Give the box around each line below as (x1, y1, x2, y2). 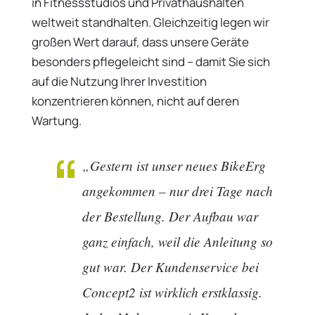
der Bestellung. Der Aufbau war (82, 207, 258, 226)
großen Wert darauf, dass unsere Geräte (31, 34, 249, 51)
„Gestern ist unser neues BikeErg (82, 156, 266, 175)
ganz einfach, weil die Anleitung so (82, 232, 273, 251)
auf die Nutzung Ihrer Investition (31, 73, 207, 90)
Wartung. (31, 112, 82, 129)
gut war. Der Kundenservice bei (82, 257, 259, 276)
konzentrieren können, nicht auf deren (31, 93, 239, 110)
